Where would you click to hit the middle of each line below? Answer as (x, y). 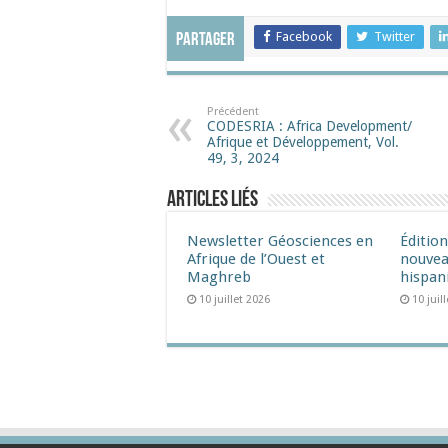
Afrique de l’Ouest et (256, 259)
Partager (205, 40)
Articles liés (212, 200)
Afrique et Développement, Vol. (303, 142)
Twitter (394, 36)
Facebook (304, 36)
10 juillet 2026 (234, 299)
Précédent (233, 111)
